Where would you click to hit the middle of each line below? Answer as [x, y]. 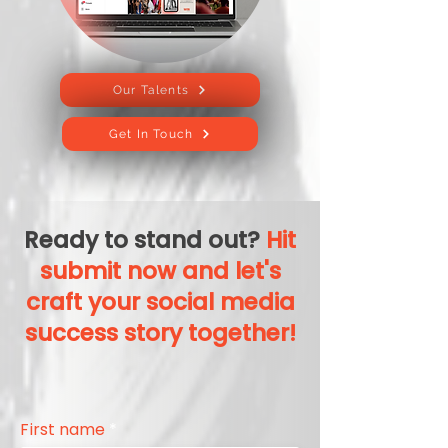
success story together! [160, 333]
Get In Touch [151, 134]
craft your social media [160, 302]
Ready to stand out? [145, 240]
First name [62, 430]
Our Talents [151, 90]
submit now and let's [160, 271]
